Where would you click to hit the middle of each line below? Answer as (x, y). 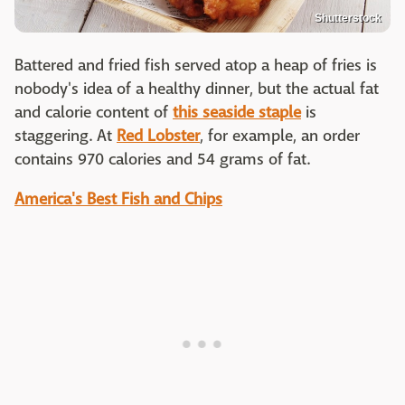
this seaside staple (237, 113)
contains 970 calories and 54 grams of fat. (162, 160)
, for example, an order (280, 137)
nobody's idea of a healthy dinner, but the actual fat (197, 89)
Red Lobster (158, 137)
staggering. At (66, 137)
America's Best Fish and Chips (118, 200)
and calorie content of (94, 113)
